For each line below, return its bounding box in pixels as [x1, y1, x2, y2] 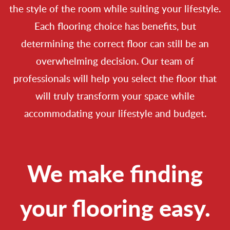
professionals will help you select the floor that [13, 71, 217, 86]
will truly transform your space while [35, 89, 195, 103]
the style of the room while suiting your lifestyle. [9, 2, 221, 16]
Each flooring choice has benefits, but [34, 19, 196, 33]
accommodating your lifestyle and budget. [24, 106, 206, 121]
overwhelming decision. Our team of [36, 54, 194, 68]
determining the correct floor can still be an [21, 36, 209, 51]
